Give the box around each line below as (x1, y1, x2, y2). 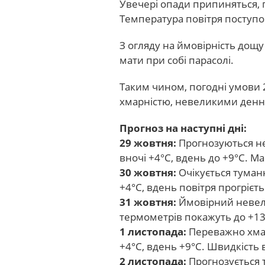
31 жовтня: (119, 195, 176, 209)
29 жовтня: (119, 136, 176, 150)
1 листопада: (119, 225, 186, 238)
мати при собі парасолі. (119, 53, 234, 67)
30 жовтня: (119, 166, 176, 179)
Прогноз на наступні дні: (119, 121, 247, 135)
